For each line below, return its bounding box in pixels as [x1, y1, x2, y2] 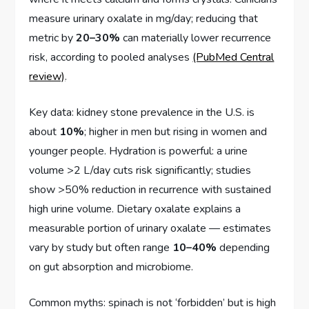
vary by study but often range [29, 240, 173, 256]
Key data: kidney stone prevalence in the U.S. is [29, 105, 255, 121]
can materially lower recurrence [120, 30, 272, 46]
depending [217, 240, 270, 256]
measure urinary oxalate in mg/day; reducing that [29, 11, 259, 27]
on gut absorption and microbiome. [29, 259, 194, 275]
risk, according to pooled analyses [29, 50, 193, 66]
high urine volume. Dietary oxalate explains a [29, 201, 241, 217]
